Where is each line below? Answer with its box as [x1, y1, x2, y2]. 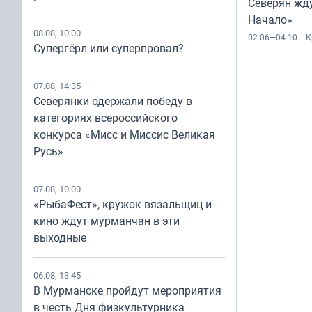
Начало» [248, 11, 292, 27]
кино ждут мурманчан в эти [33, 213, 180, 228]
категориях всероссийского [33, 110, 178, 125]
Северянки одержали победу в [33, 93, 192, 109]
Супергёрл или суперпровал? [33, 40, 184, 56]
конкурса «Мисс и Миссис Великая [33, 127, 215, 142]
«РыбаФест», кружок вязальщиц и [33, 196, 212, 212]
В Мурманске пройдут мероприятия [33, 283, 221, 298]
